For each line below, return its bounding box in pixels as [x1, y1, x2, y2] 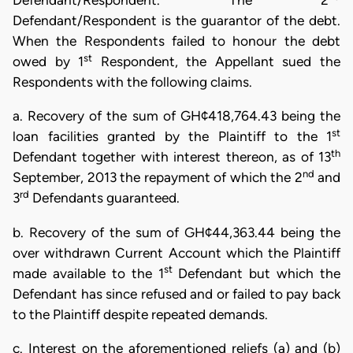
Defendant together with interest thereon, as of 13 [13, 149, 331, 165]
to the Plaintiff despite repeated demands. [13, 306, 268, 322]
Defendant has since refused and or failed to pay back [13, 285, 340, 302]
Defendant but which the [172, 265, 340, 281]
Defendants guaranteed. [29, 190, 180, 206]
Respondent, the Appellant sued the [92, 54, 341, 69]
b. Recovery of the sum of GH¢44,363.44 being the [13, 224, 340, 240]
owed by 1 [13, 54, 84, 69]
